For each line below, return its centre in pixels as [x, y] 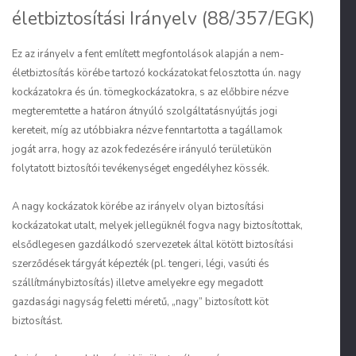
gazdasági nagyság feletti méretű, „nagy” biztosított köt [140, 302]
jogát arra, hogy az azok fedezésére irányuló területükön [142, 149]
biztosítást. [37, 321]
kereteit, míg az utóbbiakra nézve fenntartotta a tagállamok [147, 130]
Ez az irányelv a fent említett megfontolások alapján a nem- [148, 54]
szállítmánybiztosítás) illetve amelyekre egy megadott [137, 283]
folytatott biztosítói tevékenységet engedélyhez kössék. [141, 168]
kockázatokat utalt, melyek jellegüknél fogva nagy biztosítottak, [157, 226]
